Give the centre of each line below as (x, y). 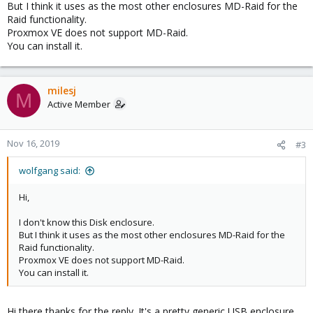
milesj (62, 90)
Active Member (79, 104)
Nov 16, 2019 (33, 143)
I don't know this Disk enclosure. (87, 222)
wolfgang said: (50, 170)
